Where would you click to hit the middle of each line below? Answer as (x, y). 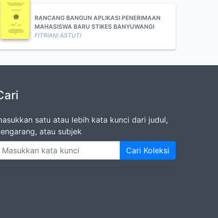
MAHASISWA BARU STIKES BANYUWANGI (94, 27)
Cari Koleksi (148, 150)
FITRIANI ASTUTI (58, 35)
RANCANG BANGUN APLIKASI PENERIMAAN (98, 18)
